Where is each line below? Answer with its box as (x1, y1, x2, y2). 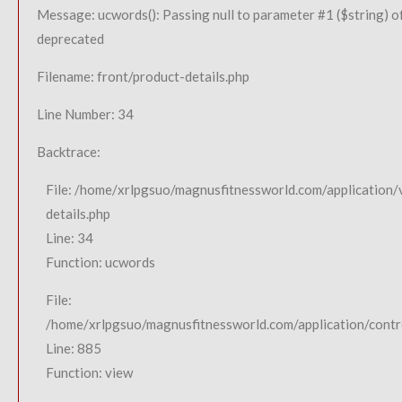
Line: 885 (46, 340, 101, 356)
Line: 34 (46, 230, 93, 246)
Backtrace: (37, 144, 100, 160)
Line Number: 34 (37, 106, 134, 122)
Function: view (46, 364, 133, 380)
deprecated (37, 31, 104, 47)
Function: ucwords (46, 254, 155, 270)
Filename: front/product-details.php (37, 68, 249, 84)
